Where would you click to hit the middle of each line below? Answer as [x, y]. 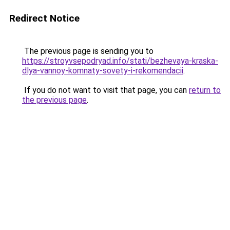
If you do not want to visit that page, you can [106, 90]
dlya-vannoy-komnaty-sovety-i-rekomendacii [103, 71]
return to [205, 90]
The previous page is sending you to [88, 51]
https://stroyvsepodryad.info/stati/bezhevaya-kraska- [120, 61]
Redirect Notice [44, 18]
